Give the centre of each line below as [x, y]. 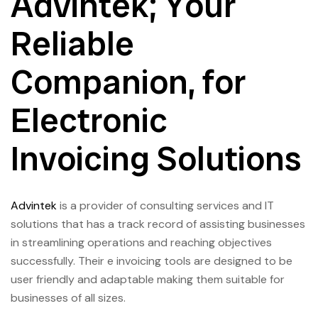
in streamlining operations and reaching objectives [141, 243]
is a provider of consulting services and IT [165, 206]
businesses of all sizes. [68, 298]
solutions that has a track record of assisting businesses [158, 224]
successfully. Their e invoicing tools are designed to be [152, 261]
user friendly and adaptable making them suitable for [148, 280]
